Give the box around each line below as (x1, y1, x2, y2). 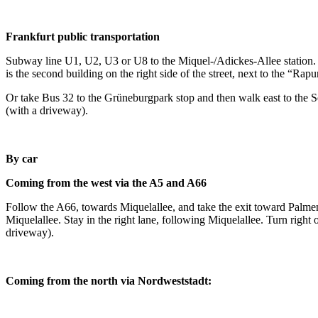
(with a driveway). (6, 104, 88, 116)
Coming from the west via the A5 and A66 (6, 176, 207, 189)
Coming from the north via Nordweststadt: (6, 274, 212, 287)
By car (6, 152, 38, 165)
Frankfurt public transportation (6, 30, 160, 43)
